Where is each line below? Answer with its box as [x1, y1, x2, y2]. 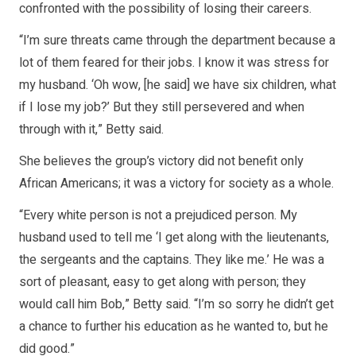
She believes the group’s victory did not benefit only [19, 152, 304, 172]
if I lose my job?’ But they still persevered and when [19, 98, 304, 118]
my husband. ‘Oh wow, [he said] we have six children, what [19, 75, 336, 95]
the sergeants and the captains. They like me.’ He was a [19, 250, 324, 270]
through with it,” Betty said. [19, 120, 164, 140]
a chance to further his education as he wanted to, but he [19, 317, 328, 337]
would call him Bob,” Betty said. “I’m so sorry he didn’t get [19, 295, 334, 315]
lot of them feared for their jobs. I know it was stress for [19, 53, 329, 73]
